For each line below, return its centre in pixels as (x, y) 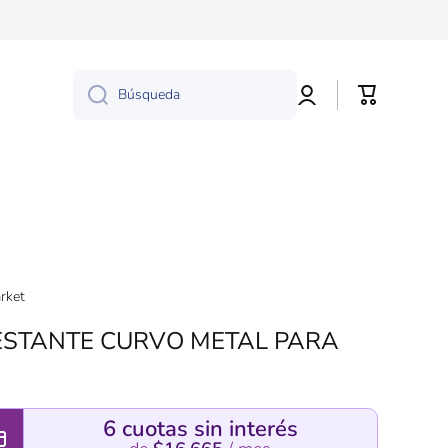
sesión (319, 104)
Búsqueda (149, 95)
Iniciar (316, 84)
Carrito (382, 94)
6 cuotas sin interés (200, 428)
